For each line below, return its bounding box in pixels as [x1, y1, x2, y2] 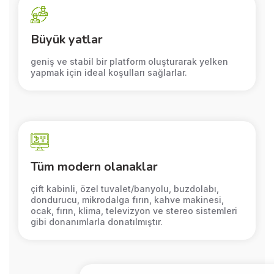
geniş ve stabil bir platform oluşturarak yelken [31, 56, 228, 67]
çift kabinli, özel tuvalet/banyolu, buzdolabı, [31, 183, 219, 194]
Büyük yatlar [31, 31, 103, 48]
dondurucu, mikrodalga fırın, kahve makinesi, [31, 194, 224, 205]
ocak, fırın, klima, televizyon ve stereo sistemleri [31, 206, 237, 216]
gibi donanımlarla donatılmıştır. [31, 217, 163, 227]
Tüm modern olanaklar [31, 158, 158, 175]
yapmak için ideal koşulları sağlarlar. [31, 67, 187, 78]
